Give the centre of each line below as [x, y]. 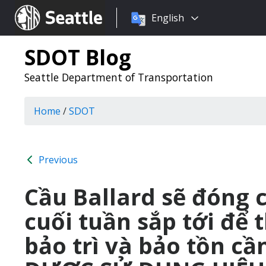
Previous [57, 160]
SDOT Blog [78, 57]
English [168, 18]
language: [138, 32]
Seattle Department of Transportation [119, 77]
